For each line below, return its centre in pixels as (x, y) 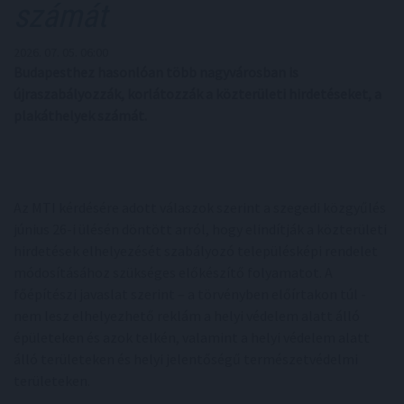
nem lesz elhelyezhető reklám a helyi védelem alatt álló (187, 316)
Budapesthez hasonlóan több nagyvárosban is (156, 72)
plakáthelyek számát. (80, 115)
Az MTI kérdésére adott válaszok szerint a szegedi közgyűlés (200, 207)
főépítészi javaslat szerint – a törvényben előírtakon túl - (190, 294)
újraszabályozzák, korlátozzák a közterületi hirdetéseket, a (197, 94)
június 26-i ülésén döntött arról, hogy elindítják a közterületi (200, 229)
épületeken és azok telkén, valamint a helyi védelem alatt (192, 337)
